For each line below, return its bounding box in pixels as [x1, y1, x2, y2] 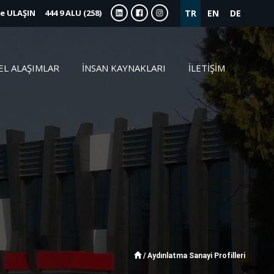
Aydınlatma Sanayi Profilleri [147, 251, 245, 260]
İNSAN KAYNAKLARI [82, 62, 166, 74]
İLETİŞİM [188, 62, 225, 74]
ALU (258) [65, 7, 102, 18]
